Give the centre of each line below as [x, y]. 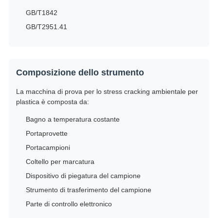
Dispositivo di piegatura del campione [83, 176]
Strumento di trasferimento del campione [88, 190]
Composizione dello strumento [80, 73]
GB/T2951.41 [46, 27]
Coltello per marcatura [60, 162]
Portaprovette [46, 134]
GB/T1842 [41, 13]
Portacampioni [48, 148]
